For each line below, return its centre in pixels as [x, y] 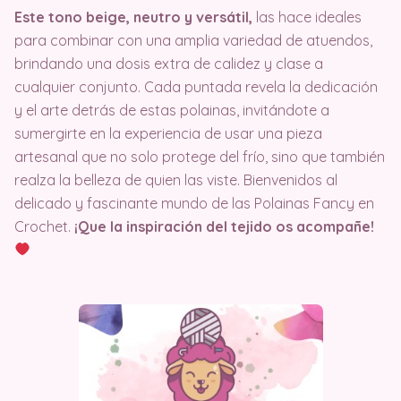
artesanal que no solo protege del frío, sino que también [200, 156]
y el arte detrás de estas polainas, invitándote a [172, 110]
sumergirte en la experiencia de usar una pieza [168, 133]
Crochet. [44, 226]
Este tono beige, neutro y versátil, [135, 17]
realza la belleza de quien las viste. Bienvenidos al [176, 179]
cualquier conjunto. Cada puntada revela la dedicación [196, 86]
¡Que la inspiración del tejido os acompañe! [224, 226]
